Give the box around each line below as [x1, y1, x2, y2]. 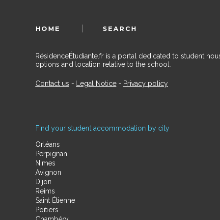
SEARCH [103, 25, 137, 33]
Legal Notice [76, 80, 116, 88]
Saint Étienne [35, 196, 75, 205]
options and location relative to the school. [35, 60, 171, 69]
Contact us [35, 80, 69, 88]
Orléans [35, 140, 60, 149]
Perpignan [35, 150, 67, 158]
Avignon [35, 168, 61, 177]
